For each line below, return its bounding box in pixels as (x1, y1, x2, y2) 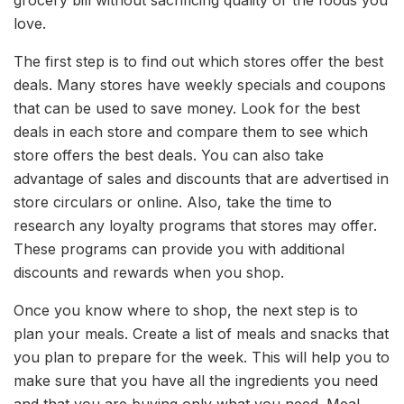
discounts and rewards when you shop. (14, 263, 284, 282)
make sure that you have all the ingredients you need (14, 372, 378, 390)
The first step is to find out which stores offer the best (14, 52, 383, 71)
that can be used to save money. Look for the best (14, 99, 360, 118)
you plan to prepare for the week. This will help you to (14, 348, 390, 367)
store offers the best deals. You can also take (14, 146, 324, 165)
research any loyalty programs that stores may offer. (14, 216, 377, 235)
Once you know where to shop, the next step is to (14, 301, 358, 320)
